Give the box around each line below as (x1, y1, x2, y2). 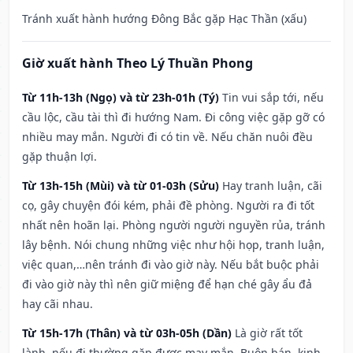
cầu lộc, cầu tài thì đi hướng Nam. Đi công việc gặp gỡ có (22, 110, 325, 125)
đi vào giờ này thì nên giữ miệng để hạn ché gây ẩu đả (22, 277, 312, 292)
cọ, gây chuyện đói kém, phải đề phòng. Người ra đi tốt (22, 198, 314, 214)
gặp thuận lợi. (22, 149, 97, 165)
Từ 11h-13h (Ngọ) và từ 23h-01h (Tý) (22, 90, 219, 106)
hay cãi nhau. (22, 296, 93, 312)
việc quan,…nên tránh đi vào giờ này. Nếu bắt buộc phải (22, 257, 319, 273)
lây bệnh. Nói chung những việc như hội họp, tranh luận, (22, 237, 325, 253)
